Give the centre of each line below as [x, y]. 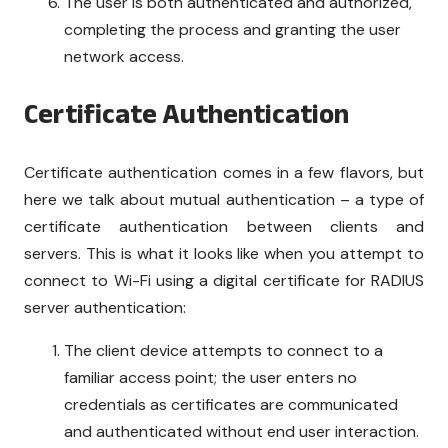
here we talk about [97, 199]
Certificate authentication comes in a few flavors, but [224, 172]
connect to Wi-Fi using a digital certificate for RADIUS [224, 280]
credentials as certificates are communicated [231, 404]
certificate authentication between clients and [224, 226]
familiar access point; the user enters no [210, 377]
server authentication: [105, 307]
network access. [124, 56]
